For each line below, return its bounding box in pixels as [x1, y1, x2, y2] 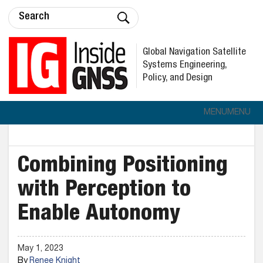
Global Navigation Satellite [143, 47, 246, 58]
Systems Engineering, [143, 60, 227, 70]
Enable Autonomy [18, 204, 180, 226]
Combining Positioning [18, 156, 228, 178]
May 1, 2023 [18, 245, 63, 253]
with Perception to [18, 180, 191, 202]
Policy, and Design [143, 73, 213, 83]
